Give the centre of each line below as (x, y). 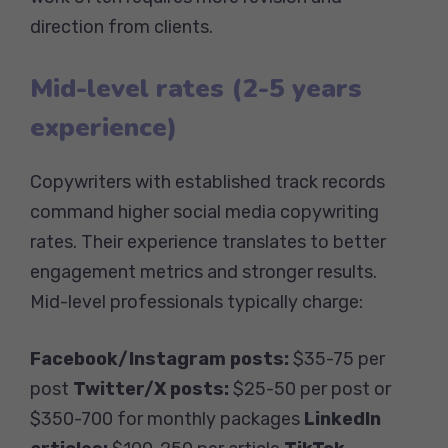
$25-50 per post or (310, 388)
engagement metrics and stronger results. (203, 271)
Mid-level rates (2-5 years (196, 88)
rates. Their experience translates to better (208, 241)
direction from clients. (121, 26)
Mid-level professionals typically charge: (196, 301)
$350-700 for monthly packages (167, 418)
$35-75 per (337, 358)
